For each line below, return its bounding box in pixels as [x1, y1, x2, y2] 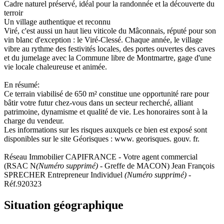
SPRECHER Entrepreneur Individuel [4, 170, 124, 179]
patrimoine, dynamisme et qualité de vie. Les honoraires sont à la [4, 107, 207, 116]
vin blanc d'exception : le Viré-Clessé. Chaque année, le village [4, 35, 202, 44]
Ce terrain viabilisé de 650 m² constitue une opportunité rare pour [4, 89, 209, 98]
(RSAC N [4, 161, 36, 170]
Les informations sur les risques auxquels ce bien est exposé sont [4, 125, 207, 134]
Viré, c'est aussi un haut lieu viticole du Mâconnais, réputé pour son [4, 26, 216, 35]
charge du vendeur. [4, 116, 64, 125]
